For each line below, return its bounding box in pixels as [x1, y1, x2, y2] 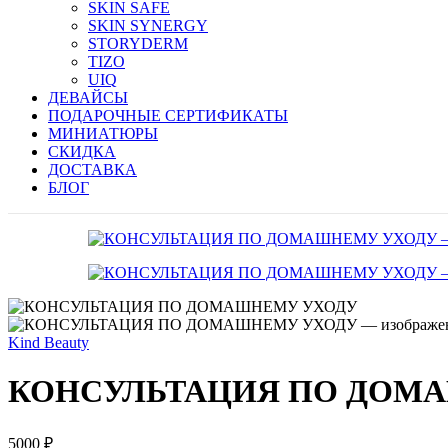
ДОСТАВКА [48, 160, 137, 178]
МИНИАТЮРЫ [48, 124, 158, 142]
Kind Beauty [8, 333, 89, 351]
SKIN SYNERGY [88, 16, 208, 34]
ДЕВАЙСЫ [48, 88, 128, 106]
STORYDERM [88, 34, 188, 52]
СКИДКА [48, 142, 116, 160]
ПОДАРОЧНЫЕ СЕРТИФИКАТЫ [48, 106, 288, 124]
